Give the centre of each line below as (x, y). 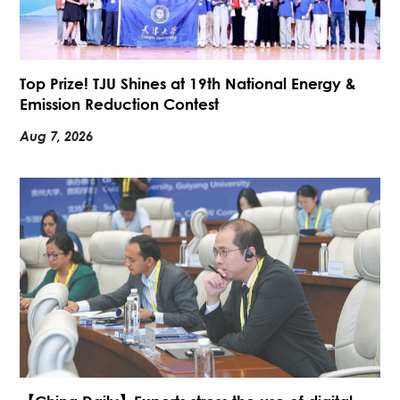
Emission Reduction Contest (120, 104)
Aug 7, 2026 (57, 136)
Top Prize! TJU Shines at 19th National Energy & (188, 84)
